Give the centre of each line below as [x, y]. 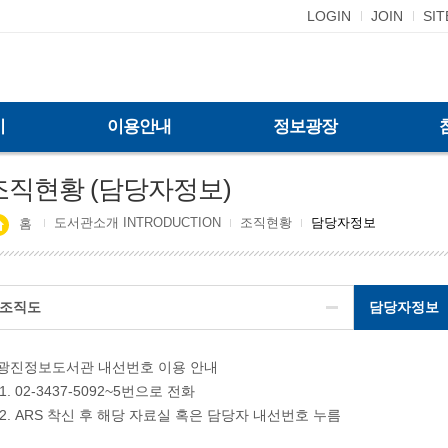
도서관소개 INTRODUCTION [137, 222]
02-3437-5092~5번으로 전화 [105, 391]
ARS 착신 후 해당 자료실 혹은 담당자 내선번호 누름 [178, 415]
